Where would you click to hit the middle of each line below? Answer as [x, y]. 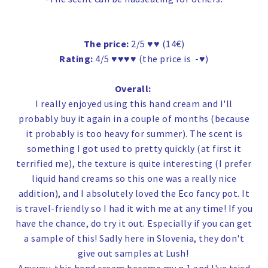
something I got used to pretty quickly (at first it [134, 149]
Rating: [76, 59]
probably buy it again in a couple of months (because [134, 119]
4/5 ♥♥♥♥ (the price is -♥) [151, 59]
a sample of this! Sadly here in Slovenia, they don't [134, 238]
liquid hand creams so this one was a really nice [134, 179]
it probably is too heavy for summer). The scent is [134, 134]
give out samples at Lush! [134, 253]
